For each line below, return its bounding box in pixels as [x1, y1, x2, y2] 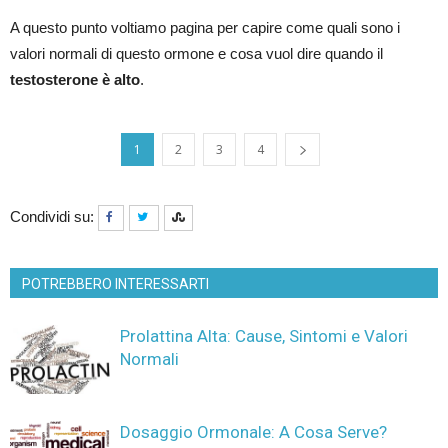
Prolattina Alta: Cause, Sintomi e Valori [120, 326, 408, 346]
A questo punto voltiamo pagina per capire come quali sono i [10, 19, 400, 36]
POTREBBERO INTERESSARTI [22, 276, 209, 292]
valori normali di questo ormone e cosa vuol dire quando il [10, 45, 383, 62]
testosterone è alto [10, 71, 140, 88]
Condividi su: [10, 208, 98, 225]
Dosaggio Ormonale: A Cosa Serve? [120, 422, 387, 442]
